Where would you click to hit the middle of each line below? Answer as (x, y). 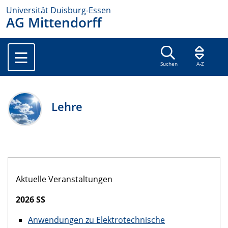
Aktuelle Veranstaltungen (64, 179)
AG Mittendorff (54, 23)
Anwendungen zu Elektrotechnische (96, 220)
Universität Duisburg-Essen (59, 10)
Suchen (169, 64)
